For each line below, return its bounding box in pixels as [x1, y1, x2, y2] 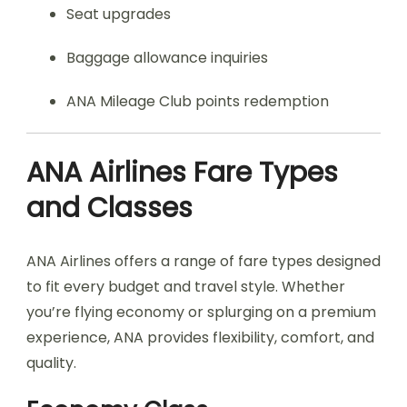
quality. [26, 352, 76, 373]
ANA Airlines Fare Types [26, 154, 338, 192]
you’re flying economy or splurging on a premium [26, 302, 376, 323]
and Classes [26, 189, 193, 227]
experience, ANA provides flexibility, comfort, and [26, 327, 374, 348]
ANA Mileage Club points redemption [66, 91, 329, 112]
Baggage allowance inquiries [66, 47, 268, 68]
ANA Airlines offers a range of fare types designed [26, 251, 381, 272]
